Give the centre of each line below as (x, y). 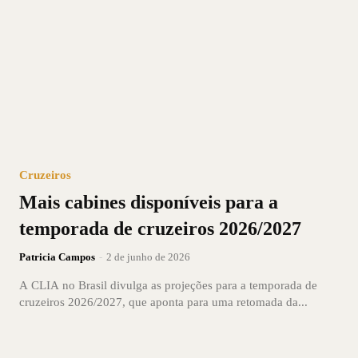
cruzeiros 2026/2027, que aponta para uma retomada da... (163, 302)
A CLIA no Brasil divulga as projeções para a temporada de (168, 285)
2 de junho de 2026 (148, 257)
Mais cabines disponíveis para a (149, 202)
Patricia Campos (57, 257)
